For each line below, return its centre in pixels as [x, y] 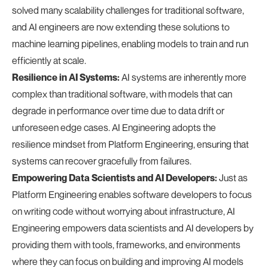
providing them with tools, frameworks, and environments [126, 245]
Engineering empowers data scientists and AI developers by [133, 228]
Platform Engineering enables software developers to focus [132, 194]
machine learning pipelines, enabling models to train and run [130, 44]
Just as [232, 178]
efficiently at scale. [49, 60]
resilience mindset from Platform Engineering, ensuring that [130, 144]
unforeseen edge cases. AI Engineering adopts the [114, 127]
